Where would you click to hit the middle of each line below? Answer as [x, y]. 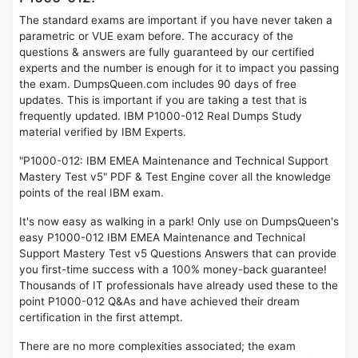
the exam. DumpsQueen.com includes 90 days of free [158, 84]
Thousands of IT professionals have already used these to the [179, 286]
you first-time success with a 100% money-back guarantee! [173, 270]
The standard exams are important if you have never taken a [176, 20]
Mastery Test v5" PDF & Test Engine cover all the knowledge [175, 177]
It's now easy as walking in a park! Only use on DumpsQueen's [179, 222]
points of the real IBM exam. [91, 193]
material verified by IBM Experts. [103, 132]
